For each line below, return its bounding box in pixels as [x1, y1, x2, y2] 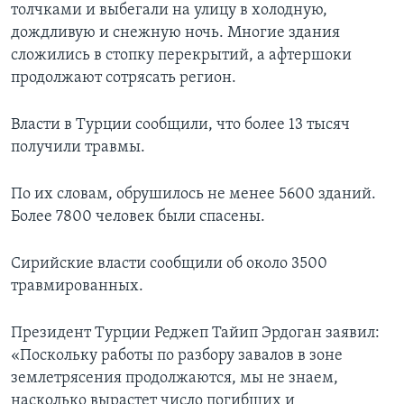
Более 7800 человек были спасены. [11, 208, 265, 226]
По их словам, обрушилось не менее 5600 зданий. [11, 186, 376, 204]
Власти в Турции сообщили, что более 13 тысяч [11, 116, 350, 134]
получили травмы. [11, 139, 145, 157]
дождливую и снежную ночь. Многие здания [11, 24, 340, 42]
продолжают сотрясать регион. [11, 69, 236, 87]
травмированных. [11, 278, 143, 296]
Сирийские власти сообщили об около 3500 [11, 255, 327, 273]
